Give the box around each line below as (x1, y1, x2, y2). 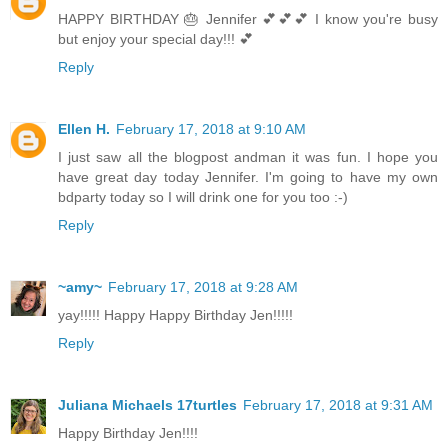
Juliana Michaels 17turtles (58, 396, 237, 413)
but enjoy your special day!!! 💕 (58, 30, 253, 47)
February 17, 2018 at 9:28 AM (108, 278, 298, 295)
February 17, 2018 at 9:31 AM (243, 396, 433, 413)
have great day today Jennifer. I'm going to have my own (58, 168, 438, 185)
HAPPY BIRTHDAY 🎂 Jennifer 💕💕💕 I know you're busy (58, 10, 438, 27)
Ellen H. (58, 120, 110, 137)
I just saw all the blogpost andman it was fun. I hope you (58, 148, 438, 165)
